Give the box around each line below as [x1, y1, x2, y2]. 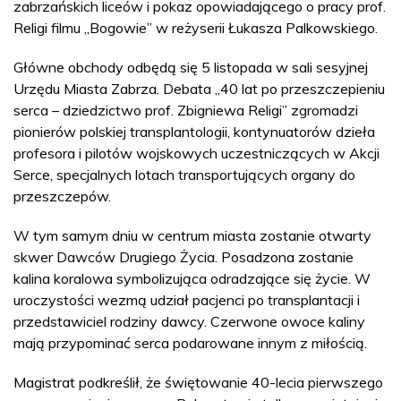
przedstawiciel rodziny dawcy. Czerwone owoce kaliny [13, 311, 365, 330]
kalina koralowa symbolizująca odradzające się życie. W [13, 269, 371, 287]
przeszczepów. [13, 186, 111, 205]
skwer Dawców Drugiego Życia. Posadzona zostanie [13, 247, 354, 266]
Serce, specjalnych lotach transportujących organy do [13, 165, 355, 183]
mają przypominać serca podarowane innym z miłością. [13, 333, 367, 352]
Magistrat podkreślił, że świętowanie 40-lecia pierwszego [13, 372, 383, 391]
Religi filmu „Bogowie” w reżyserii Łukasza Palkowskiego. [13, 18, 378, 37]
